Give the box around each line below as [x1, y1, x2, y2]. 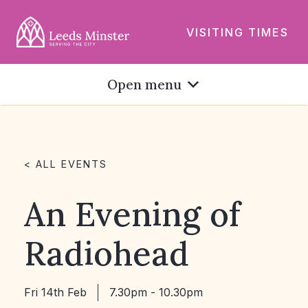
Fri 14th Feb [24, 285, 87, 299]
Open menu [107, 76, 181, 93]
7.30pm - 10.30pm [109, 285, 203, 299]
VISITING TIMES [186, 25, 289, 38]
